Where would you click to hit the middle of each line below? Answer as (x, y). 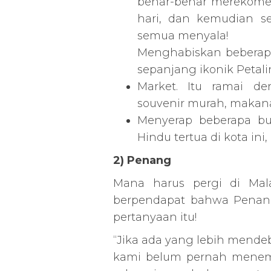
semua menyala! (182, 36)
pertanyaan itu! (155, 217)
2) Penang (142, 160)
